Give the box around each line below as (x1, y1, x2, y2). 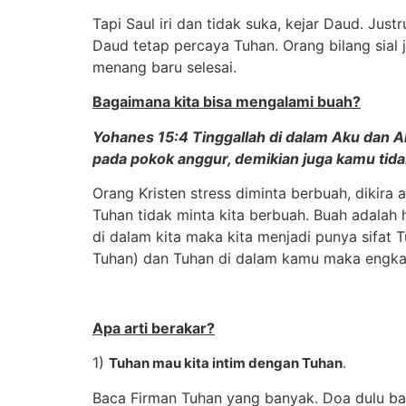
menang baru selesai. (92, 57, 237, 76)
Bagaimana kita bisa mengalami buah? (92, 92, 361, 111)
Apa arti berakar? (92, 318, 215, 337)
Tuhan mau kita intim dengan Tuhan (109, 354, 343, 372)
